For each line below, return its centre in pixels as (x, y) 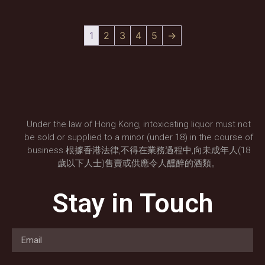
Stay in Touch (132, 203)
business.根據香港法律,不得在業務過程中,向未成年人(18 (138, 150)
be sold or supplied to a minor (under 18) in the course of (138, 137)
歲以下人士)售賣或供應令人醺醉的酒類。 (138, 163)
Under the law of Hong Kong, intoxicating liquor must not (138, 124)
